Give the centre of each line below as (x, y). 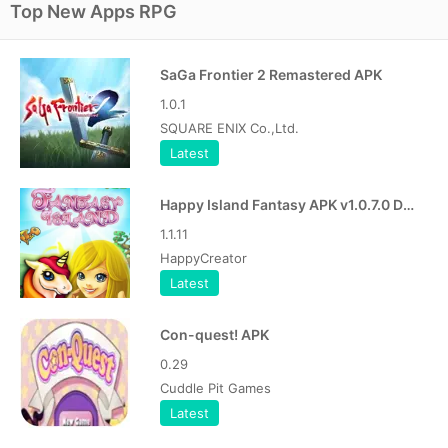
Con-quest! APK (214, 334)
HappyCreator (203, 258)
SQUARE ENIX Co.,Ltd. (229, 128)
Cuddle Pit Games (215, 388)
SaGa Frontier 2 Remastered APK (271, 74)
